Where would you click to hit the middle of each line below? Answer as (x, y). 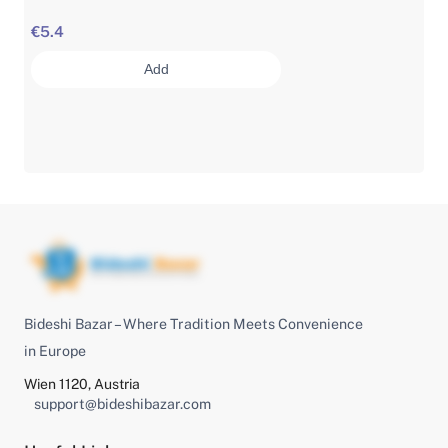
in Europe (54, 351)
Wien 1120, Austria (81, 383)
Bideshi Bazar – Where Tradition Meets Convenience (193, 324)
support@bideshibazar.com (122, 403)
